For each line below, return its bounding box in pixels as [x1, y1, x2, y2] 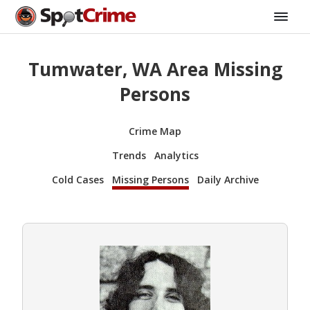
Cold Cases [51, 172, 104, 186]
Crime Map [129, 124, 181, 138]
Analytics [154, 148, 199, 162]
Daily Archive [197, 172, 259, 186]
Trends [111, 148, 146, 162]
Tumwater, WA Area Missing [28, 57, 282, 82]
